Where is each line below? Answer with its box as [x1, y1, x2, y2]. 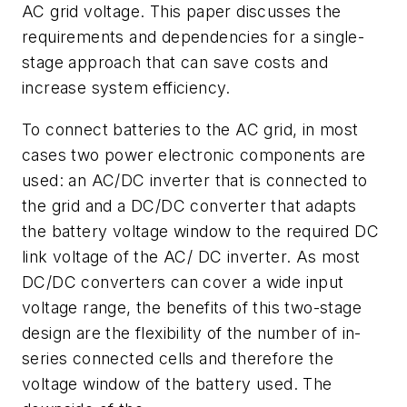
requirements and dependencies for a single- [22, 27, 365, 47]
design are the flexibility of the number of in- [22, 323, 362, 342]
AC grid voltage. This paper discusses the [22, 2, 342, 22]
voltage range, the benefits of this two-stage [22, 297, 362, 317]
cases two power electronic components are [22, 144, 366, 164]
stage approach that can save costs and [22, 53, 329, 73]
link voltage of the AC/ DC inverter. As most [22, 246, 361, 266]
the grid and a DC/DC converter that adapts [22, 195, 357, 215]
